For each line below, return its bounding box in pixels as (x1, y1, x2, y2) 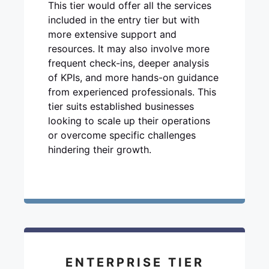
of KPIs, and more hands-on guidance (48, 71, 219, 83)
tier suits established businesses (48, 100, 194, 112)
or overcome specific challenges (48, 129, 196, 141)
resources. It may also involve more (48, 43, 210, 55)
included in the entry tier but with (48, 14, 199, 26)
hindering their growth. (48, 144, 151, 156)
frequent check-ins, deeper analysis (48, 57, 209, 69)
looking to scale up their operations (48, 115, 210, 127)
